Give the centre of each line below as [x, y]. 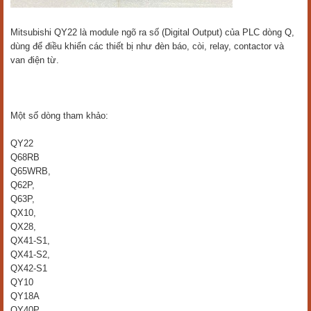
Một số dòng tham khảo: [59, 116]
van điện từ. [35, 60]
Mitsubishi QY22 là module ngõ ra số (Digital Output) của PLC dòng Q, [152, 32]
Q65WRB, [31, 171]
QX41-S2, [30, 254]
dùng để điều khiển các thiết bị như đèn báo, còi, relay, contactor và [147, 46]
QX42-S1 [29, 268]
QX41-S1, [30, 241]
